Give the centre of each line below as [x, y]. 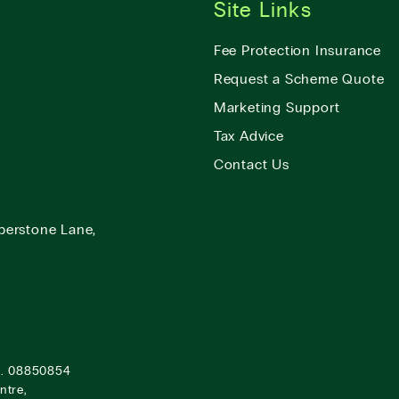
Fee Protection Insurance [297, 51]
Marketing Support [277, 108]
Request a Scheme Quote [299, 79]
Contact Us [251, 165]
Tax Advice [248, 136]
